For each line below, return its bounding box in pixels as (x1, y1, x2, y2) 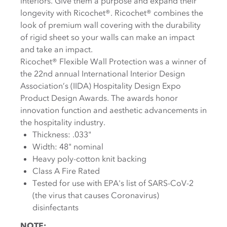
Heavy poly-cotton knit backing (32, 154, 146, 164)
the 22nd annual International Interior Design (20, 68, 185, 79)
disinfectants (32, 202, 81, 212)
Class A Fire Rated (32, 166, 102, 176)
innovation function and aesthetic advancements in (20, 105, 207, 115)
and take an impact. (20, 44, 93, 54)
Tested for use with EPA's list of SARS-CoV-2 (32, 178, 194, 188)
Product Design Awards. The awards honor (20, 93, 178, 103)
